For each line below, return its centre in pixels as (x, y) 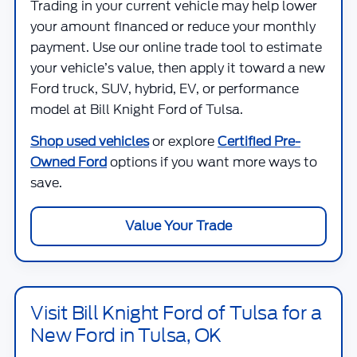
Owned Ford (69, 162)
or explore (183, 141)
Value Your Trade (178, 226)
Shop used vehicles (90, 141)
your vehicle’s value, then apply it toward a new (178, 68)
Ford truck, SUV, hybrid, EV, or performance (165, 89)
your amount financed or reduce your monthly (173, 27)
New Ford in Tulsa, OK (126, 335)
